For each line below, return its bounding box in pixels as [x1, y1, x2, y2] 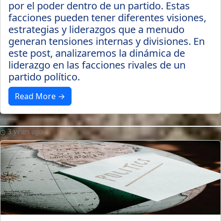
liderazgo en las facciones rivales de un [8, 58, 185, 72]
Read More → [15, 91, 65, 102]
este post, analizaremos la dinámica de [8, 46, 185, 60]
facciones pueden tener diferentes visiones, [8, 11, 206, 24]
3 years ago [5, 127, 43, 136]
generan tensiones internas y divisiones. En [8, 35, 205, 48]
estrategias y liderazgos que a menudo [8, 23, 184, 36]
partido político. [8, 70, 80, 83]
